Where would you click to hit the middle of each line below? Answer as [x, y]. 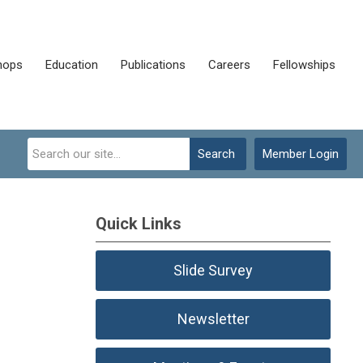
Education [72, 65]
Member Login [301, 154]
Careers [229, 65]
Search [216, 154]
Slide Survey [213, 270]
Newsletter [213, 319]
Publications [153, 65]
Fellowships [304, 65]
